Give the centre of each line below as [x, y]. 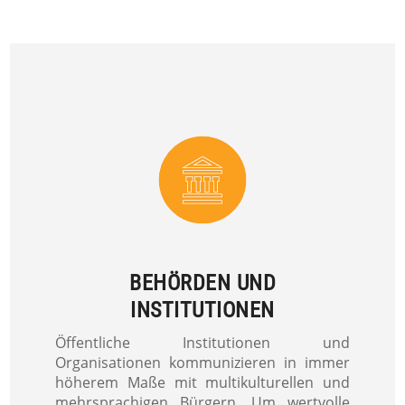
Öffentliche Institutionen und [202, 343]
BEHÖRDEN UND [202, 283]
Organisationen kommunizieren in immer [202, 363]
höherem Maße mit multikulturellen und [202, 383]
